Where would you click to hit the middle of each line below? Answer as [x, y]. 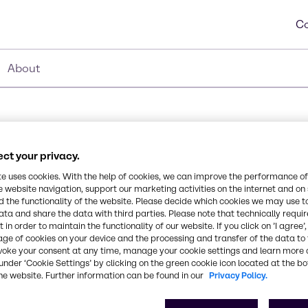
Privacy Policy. [238, 276]
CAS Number [188, 232]
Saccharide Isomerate [213, 196]
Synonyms [182, 179]
